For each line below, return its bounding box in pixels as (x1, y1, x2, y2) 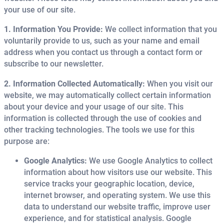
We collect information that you (103, 24, 217, 34)
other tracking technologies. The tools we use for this (4, 124, 194, 134)
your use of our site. (4, 5, 75, 15)
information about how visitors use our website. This (24, 167, 212, 177)
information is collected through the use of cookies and (4, 113, 201, 123)
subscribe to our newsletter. (4, 59, 103, 69)
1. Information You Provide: (4, 24, 103, 34)
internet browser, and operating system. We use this (24, 190, 210, 200)
